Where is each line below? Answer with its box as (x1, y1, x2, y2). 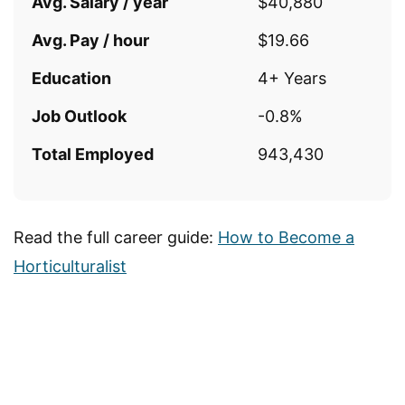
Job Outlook (32, 106, 127, 126)
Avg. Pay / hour (32, 30, 149, 50)
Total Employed (32, 144, 154, 164)
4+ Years (258, 68, 326, 88)
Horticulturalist (14, 256, 127, 276)
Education (32, 68, 111, 88)
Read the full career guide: (14, 227, 218, 247)
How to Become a (218, 227, 354, 247)
